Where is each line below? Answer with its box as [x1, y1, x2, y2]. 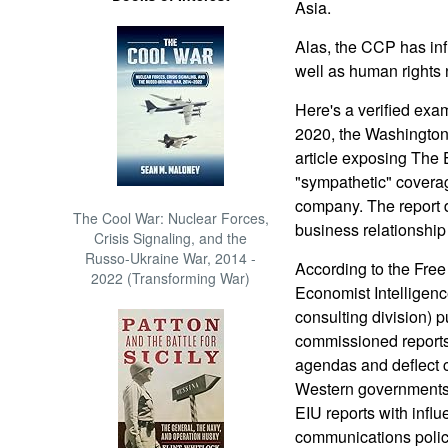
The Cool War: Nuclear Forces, [72, 208, 269, 228]
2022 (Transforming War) [91, 268, 251, 288]
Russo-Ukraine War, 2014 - [85, 248, 257, 268]
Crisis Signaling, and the [94, 228, 248, 248]
